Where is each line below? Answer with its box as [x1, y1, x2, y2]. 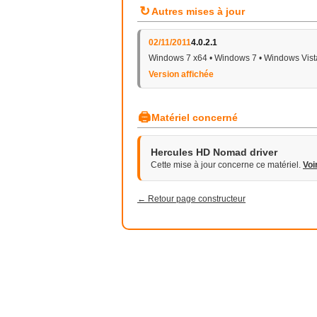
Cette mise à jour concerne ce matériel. [151, 160, 303, 170]
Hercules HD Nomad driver [151, 146, 277, 158]
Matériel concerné [151, 112, 238, 123]
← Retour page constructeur [137, 194, 246, 204]
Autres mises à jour [151, 6, 245, 17]
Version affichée [149, 69, 214, 79]
